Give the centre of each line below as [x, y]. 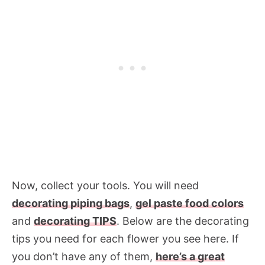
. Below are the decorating [183, 221]
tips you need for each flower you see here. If [125, 239]
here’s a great [190, 257]
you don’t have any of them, [84, 257]
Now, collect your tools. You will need [105, 186]
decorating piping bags [71, 203]
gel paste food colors [190, 203]
